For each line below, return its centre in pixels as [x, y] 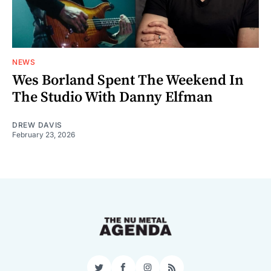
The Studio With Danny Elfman [113, 97]
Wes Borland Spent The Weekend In [128, 80]
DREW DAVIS [37, 125]
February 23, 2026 [44, 134]
